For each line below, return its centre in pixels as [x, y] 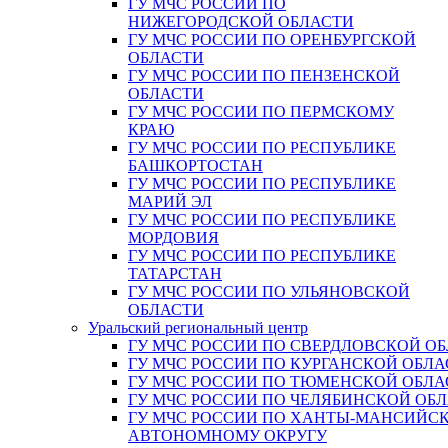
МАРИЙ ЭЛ [170, 201]
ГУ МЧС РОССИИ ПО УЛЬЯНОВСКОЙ [269, 291]
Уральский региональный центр [198, 327]
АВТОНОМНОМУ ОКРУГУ [227, 435]
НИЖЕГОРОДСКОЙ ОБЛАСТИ [241, 21]
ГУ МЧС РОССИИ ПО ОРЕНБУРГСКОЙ [272, 39]
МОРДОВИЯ [173, 237]
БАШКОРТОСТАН [195, 165]
